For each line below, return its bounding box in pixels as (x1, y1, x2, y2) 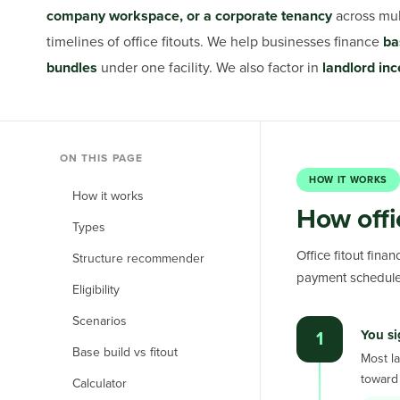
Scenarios (72, 313, 127, 329)
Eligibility (72, 282, 120, 297)
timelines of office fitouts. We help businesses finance (46, 33, 379, 51)
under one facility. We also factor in (101, 59, 319, 77)
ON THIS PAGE (60, 152, 143, 164)
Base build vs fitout (72, 345, 178, 360)
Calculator (72, 376, 127, 391)
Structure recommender (72, 251, 204, 266)
